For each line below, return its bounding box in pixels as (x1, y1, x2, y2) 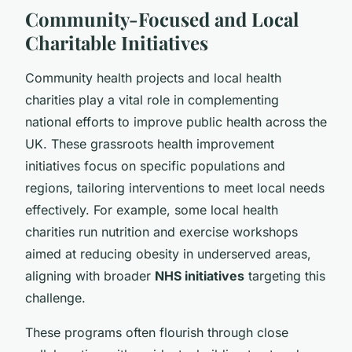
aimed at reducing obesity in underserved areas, (25, 245, 311, 262)
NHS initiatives (155, 267, 244, 284)
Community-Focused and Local (25, 5, 299, 31)
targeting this (244, 267, 325, 284)
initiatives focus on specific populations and (25, 157, 285, 174)
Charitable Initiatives (25, 29, 208, 55)
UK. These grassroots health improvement (25, 135, 274, 152)
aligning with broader (25, 267, 155, 284)
